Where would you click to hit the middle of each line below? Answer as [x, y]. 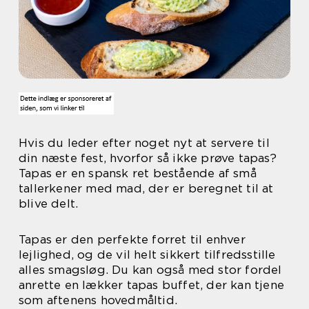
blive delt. [49, 203]
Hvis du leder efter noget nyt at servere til [144, 143]
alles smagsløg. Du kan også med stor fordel [150, 270]
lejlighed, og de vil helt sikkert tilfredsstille [147, 255]
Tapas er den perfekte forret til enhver [132, 239]
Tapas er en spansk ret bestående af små [138, 173]
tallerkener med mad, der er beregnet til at [146, 188]
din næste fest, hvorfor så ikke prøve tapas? [148, 158]
